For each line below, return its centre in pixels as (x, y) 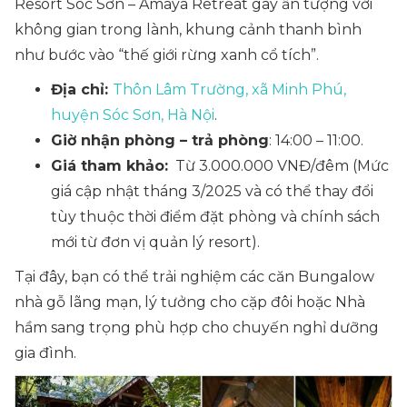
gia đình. (45, 353)
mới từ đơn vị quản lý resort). (155, 242)
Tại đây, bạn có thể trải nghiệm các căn (156, 277)
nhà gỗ (40, 302)
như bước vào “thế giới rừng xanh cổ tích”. (169, 55)
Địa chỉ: (82, 89)
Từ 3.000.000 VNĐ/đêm (260, 166)
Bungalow (336, 277)
